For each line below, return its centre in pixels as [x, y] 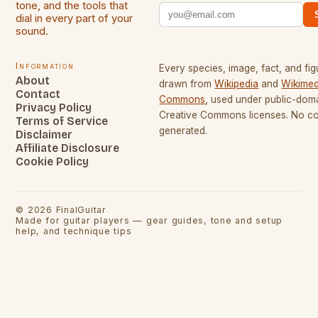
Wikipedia [237, 83]
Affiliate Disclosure [68, 148]
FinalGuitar [81, 209]
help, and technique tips [74, 231]
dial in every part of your [75, 18]
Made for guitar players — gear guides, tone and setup [149, 220]
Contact [38, 94]
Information [45, 65]
